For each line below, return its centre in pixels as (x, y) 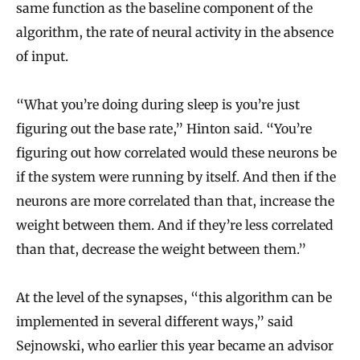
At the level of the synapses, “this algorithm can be (174, 297)
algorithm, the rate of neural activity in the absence (175, 32)
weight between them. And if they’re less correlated (175, 225)
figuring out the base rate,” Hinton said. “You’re (164, 128)
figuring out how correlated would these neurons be (176, 152)
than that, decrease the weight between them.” (161, 249)
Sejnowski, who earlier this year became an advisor (175, 345)
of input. (42, 56)
